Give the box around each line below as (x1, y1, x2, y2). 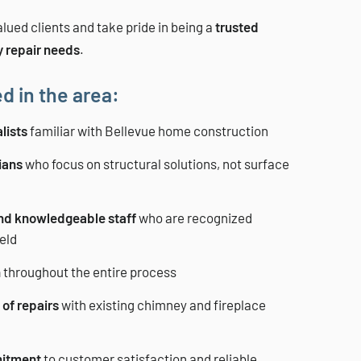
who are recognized (136, 210, 252, 226)
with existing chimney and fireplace (59, 297, 266, 313)
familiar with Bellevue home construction (27, 122, 268, 139)
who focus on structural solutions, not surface (23, 156, 289, 172)
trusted (215, 19, 259, 35)
